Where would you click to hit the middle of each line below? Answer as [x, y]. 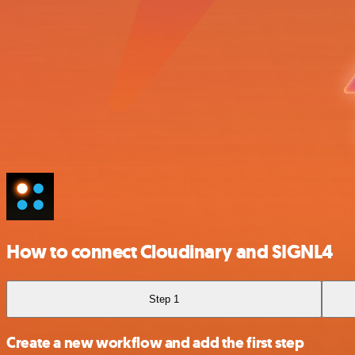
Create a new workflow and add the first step [155, 343]
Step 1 [164, 299]
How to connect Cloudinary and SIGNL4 [170, 252]
